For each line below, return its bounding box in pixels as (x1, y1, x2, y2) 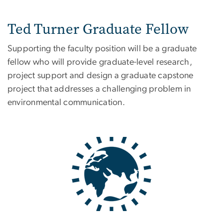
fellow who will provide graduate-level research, (7, 58, 192, 67)
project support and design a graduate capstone (7, 71, 194, 81)
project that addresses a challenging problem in (7, 85, 191, 94)
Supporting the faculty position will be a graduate (7, 44, 197, 54)
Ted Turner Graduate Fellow (7, 19, 189, 39)
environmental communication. (7, 98, 125, 108)
